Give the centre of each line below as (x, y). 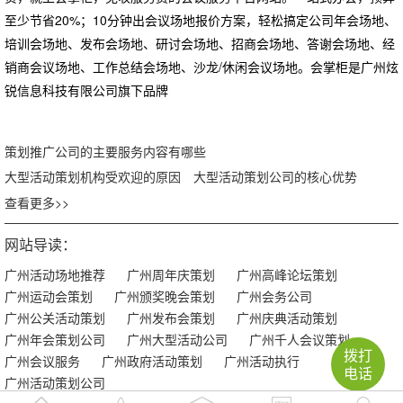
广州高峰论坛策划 (287, 274)
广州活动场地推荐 (55, 274)
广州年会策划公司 (55, 339)
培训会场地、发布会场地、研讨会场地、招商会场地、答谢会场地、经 (200, 43)
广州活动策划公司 (55, 382)
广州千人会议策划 (300, 339)
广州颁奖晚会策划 (165, 296)
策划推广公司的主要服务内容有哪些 (105, 152)
